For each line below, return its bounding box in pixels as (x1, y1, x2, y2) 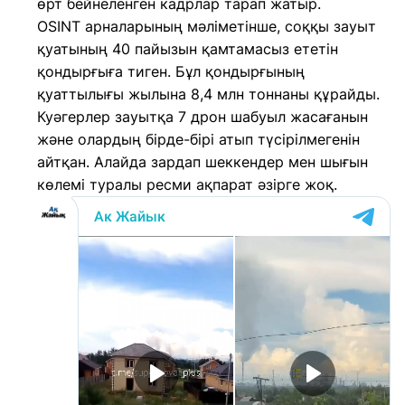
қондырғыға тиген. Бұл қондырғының (37, 62, 305, 80)
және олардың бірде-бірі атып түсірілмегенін (37, 130, 360, 148)
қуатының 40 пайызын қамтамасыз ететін (37, 40, 338, 58)
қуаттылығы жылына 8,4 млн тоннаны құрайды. (37, 85, 380, 103)
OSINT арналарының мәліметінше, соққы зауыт (37, 17, 376, 35)
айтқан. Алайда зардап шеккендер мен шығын (37, 153, 368, 171)
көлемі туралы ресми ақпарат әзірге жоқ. (37, 175, 337, 193)
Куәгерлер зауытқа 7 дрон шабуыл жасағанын (37, 108, 368, 126)
